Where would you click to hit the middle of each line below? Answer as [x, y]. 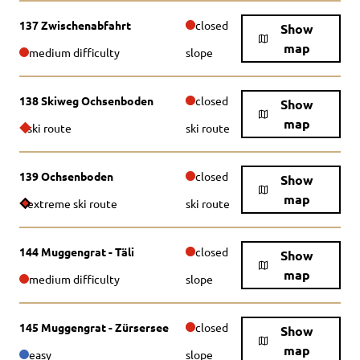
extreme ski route [72, 203]
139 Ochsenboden [66, 176]
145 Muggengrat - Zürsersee [94, 327]
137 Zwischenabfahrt [75, 25]
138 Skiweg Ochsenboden [86, 100]
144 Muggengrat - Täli [77, 252]
